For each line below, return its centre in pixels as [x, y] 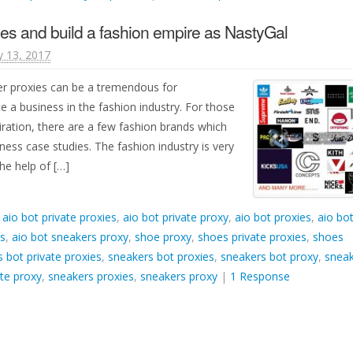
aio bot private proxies [59, 217]
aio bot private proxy [176, 217]
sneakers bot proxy [269, 256]
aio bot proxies [273, 217]
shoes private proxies [252, 237]
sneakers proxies [91, 276]
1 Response [260, 276]
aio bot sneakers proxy [70, 237]
